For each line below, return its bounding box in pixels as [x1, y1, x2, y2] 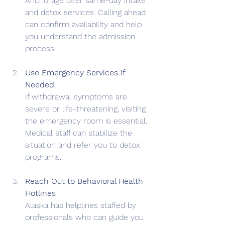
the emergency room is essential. [25, 116, 150, 126]
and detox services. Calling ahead [25, 7, 148, 17]
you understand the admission [25, 31, 138, 41]
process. [25, 43, 56, 53]
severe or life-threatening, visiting [25, 103, 148, 114]
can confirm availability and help [25, 19, 144, 29]
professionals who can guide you [25, 212, 146, 222]
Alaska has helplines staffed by [25, 200, 139, 210]
